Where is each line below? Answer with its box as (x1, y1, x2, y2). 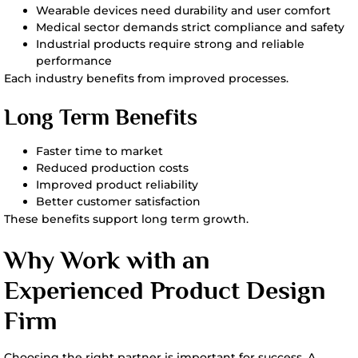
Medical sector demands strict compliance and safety (36, 20, 344, 34)
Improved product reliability (36, 177, 198, 192)
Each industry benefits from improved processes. (4, 71, 288, 86)
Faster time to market (36, 144, 163, 158)
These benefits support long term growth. (4, 212, 249, 226)
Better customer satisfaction (36, 194, 201, 209)
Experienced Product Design (4, 276, 325, 304)
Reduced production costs (36, 161, 189, 175)
